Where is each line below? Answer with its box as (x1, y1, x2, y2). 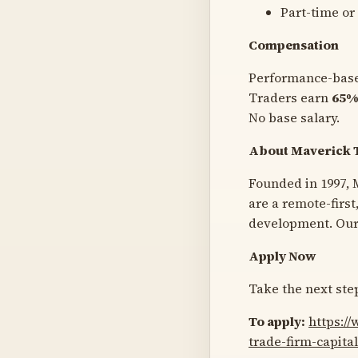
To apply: (249, 312, 305, 330)
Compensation (249, 35, 339, 54)
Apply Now (249, 246, 316, 265)
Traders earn (249, 88, 332, 106)
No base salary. (249, 108, 340, 126)
